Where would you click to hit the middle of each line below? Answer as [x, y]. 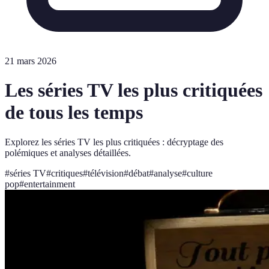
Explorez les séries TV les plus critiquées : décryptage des [114, 142]
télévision [106, 173]
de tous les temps [74, 113]
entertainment [50, 184]
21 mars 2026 [31, 61]
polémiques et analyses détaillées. [68, 153]
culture [200, 173]
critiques [67, 173]
